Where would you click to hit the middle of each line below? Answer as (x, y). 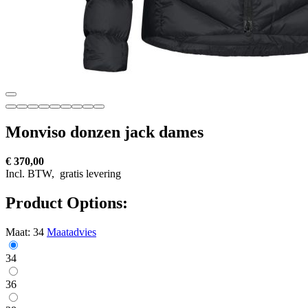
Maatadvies (71, 232)
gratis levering (89, 173)
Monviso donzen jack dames (104, 132)
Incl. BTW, (31, 173)
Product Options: (67, 202)
